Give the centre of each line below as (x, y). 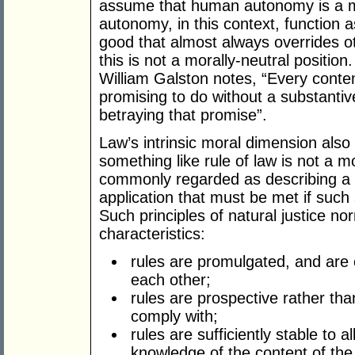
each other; (171, 280)
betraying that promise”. (183, 115)
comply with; (174, 317)
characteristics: (152, 234)
